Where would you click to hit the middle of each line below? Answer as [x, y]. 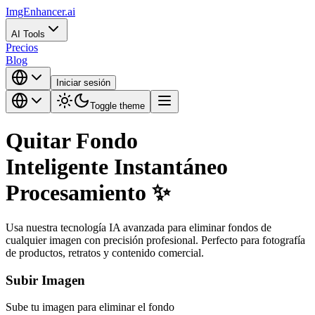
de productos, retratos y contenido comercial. [105, 252]
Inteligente [57, 167]
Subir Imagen [45, 280]
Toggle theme [117, 106]
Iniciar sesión [83, 83]
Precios [22, 47]
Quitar [41, 141]
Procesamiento [76, 193]
